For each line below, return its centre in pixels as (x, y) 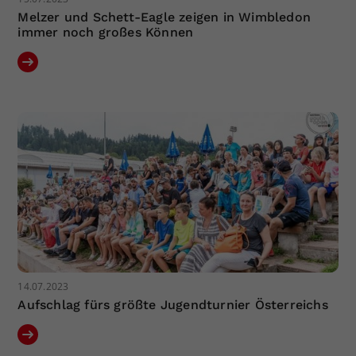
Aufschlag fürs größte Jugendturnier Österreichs (173, 304)
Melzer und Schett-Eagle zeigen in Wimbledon (164, 17)
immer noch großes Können (106, 32)
